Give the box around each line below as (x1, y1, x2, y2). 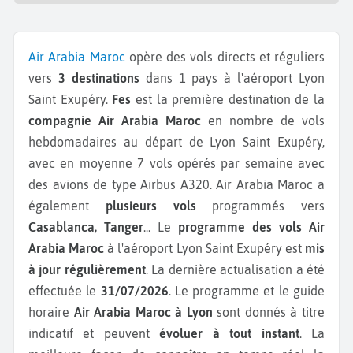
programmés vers (195, 198, 325, 213)
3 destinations (58, 70, 139, 85)
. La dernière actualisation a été (145, 262, 325, 277)
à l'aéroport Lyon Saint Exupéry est (104, 240, 305, 255)
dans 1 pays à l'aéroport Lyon (139, 70, 325, 85)
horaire (28, 304, 74, 319)
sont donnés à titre (212, 304, 325, 319)
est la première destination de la (131, 91, 325, 106)
